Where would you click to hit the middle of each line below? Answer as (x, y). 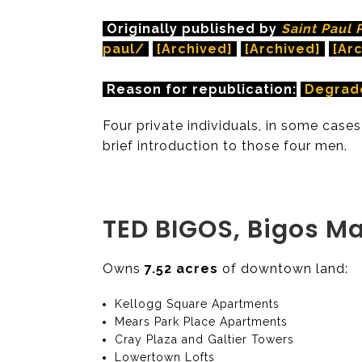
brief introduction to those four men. (225, 145)
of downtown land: (283, 268)
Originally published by (190, 28)
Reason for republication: (200, 89)
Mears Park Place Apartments (202, 321)
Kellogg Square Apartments (198, 303)
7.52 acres (181, 268)
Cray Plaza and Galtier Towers (205, 339)
